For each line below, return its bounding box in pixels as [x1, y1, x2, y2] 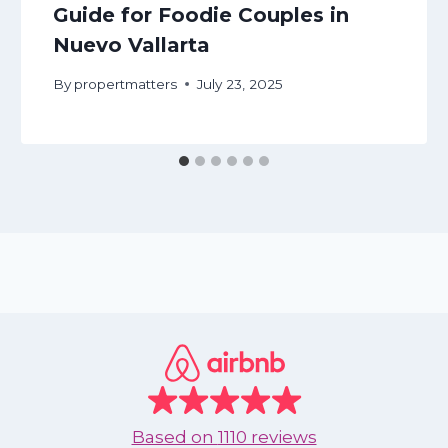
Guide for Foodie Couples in [53, 3, 350, 28]
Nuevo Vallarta [53, 33, 211, 58]
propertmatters [74, 75, 178, 92]
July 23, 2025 [197, 75, 284, 92]
